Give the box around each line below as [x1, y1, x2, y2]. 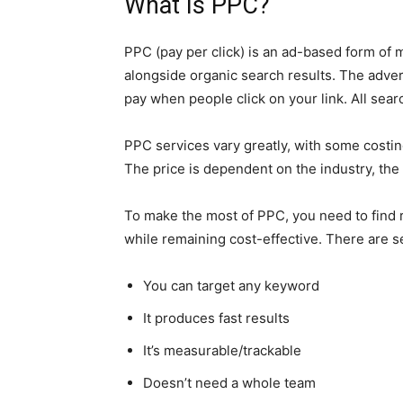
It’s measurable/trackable [143, 342, 301, 359]
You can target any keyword [143, 277, 319, 294]
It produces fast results [143, 309, 290, 327]
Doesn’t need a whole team [143, 374, 316, 391]
